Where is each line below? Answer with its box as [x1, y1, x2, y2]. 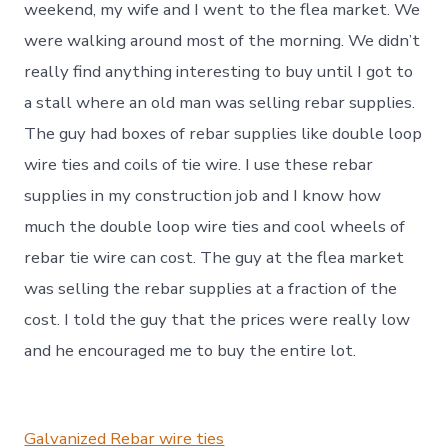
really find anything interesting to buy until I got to [24, 59, 414, 83]
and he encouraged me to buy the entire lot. [24, 338, 357, 362]
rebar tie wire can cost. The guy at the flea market [24, 245, 405, 269]
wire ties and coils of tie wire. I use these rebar [24, 152, 374, 176]
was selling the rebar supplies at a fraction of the [24, 276, 398, 300]
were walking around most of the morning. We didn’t [24, 28, 421, 52]
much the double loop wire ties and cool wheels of [24, 214, 406, 238]
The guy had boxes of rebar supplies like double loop [24, 121, 423, 145]
